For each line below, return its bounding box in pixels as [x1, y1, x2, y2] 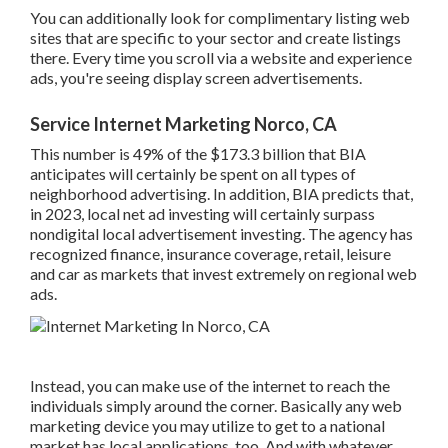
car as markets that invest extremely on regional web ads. [24, 224, 413, 244]
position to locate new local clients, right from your [24, 416, 369, 436]
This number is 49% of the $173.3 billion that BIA [24, 104, 360, 124]
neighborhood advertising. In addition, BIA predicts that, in [24, 144, 422, 164]
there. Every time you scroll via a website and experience [24, 8, 406, 28]
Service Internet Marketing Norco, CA [24, 73, 331, 96]
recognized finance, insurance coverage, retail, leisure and [24, 204, 413, 224]
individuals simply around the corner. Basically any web [24, 336, 396, 356]
